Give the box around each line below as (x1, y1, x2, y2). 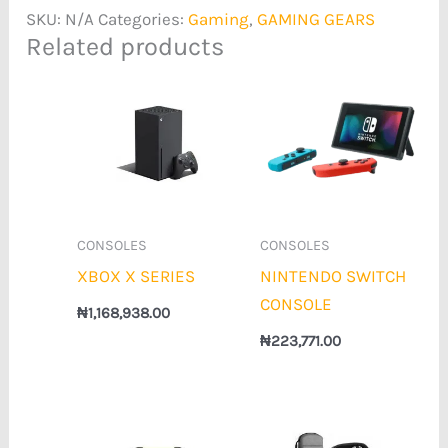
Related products (26, 31, 225, 61)
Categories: (98, 8, 189, 29)
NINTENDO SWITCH (259, 265, 406, 286)
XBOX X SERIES (77, 265, 196, 286)
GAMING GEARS (257, 8, 376, 29)
